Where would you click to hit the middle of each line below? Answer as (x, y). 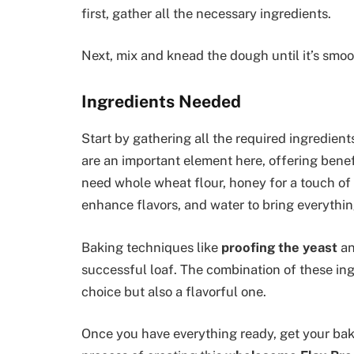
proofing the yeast (279, 247)
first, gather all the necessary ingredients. (206, 13)
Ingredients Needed (161, 101)
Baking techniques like (151, 247)
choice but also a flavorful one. (174, 291)
